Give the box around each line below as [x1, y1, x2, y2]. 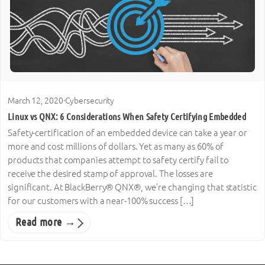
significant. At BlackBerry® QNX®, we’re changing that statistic [8, 182, 257, 193]
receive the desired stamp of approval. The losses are [8, 169, 213, 179]
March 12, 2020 [8, 96, 63, 106]
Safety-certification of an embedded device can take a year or [8, 128, 247, 138]
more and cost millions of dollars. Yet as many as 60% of [8, 141, 224, 152]
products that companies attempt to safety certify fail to [8, 155, 230, 166]
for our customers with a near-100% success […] [8, 196, 195, 206]
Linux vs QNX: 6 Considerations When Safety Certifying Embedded [8, 111, 246, 122]
